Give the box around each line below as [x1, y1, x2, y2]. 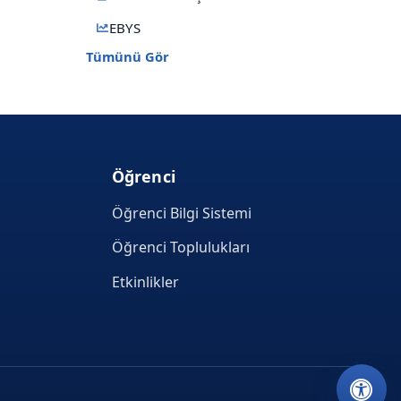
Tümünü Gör [86, 47, 169, 65]
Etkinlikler [111, 272, 179, 293]
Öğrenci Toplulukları [111, 237, 250, 258]
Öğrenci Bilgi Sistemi [111, 202, 252, 223]
